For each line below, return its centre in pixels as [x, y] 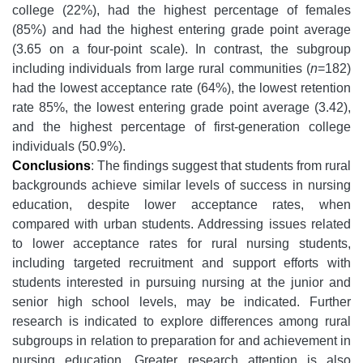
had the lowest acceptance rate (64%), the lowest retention [181, 88]
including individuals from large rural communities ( [161, 68]
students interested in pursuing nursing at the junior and [181, 282]
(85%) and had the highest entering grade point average [181, 29]
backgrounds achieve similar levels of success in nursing [181, 185]
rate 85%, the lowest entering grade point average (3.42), [181, 107]
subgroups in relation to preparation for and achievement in [181, 340]
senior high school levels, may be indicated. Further [181, 301]
